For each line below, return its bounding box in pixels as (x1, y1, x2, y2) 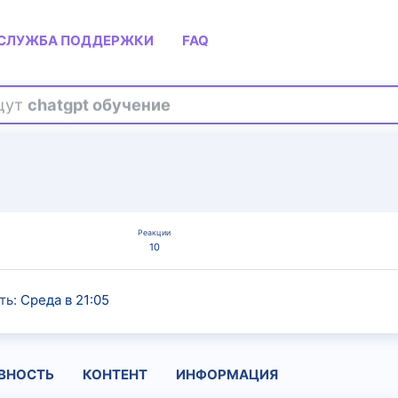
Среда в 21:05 (20, 291, 109, 308)
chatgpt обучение (28, 94, 171, 115)
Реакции (138, 227, 171, 238)
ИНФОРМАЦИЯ (176, 366, 278, 383)
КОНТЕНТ (83, 366, 147, 383)
